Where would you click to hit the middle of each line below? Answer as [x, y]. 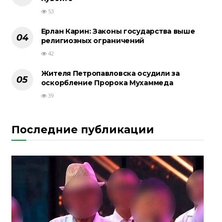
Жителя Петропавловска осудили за [110, 74]
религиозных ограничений [93, 41]
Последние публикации [83, 130]
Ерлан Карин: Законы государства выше [118, 31]
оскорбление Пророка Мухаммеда [107, 83]
